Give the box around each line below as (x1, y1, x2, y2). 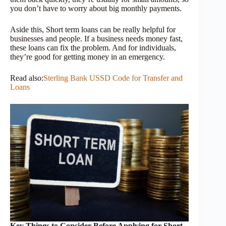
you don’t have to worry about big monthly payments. (10, 4, 182, 13)
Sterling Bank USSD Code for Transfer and (43, 73, 183, 82)
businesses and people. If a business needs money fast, (10, 34, 183, 43)
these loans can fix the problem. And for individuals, (10, 43, 176, 52)
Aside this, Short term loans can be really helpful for (10, 25, 176, 34)
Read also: (10, 73, 43, 82)
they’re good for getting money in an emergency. (10, 52, 165, 61)
